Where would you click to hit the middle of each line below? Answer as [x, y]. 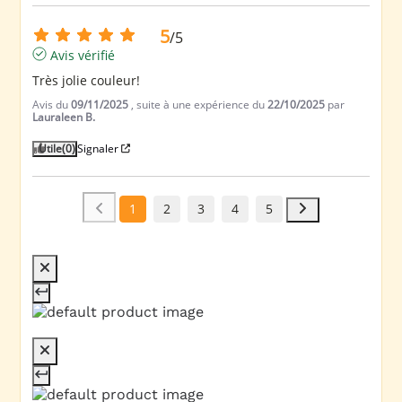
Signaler [98, 148]
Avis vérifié [83, 55]
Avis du [52, 104]
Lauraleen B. [64, 117]
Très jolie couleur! [87, 80]
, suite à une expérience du [200, 104]
